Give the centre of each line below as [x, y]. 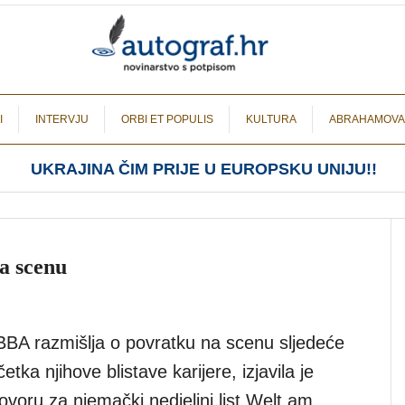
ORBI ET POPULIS [167, 119]
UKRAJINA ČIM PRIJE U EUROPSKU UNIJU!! [203, 169]
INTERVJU [62, 119]
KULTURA [271, 119]
